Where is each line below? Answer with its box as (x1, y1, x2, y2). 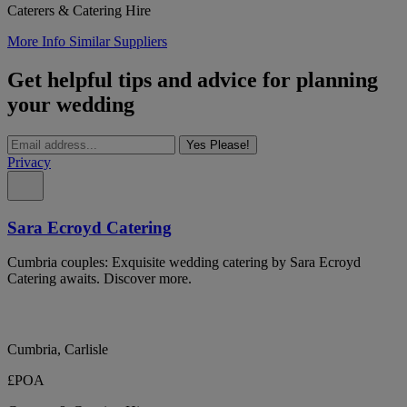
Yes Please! (186, 137, 250, 152)
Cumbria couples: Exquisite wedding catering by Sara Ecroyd (7, 254, 361, 271)
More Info (7, 34, 69, 49)
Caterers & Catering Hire (7, 3, 151, 18)
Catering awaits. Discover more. (7, 271, 192, 287)
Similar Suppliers (69, 34, 167, 49)
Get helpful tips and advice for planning (7, 67, 378, 92)
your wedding (7, 92, 134, 116)
